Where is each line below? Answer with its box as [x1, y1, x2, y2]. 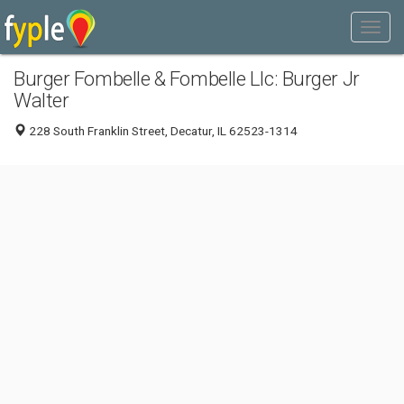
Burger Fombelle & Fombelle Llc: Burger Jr [14, 67, 360, 90]
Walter [14, 88, 69, 112]
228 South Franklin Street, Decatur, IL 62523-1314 [26, 124, 298, 138]
